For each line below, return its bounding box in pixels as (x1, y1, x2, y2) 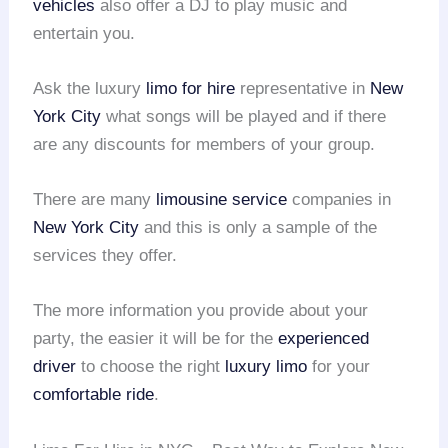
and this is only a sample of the (139, 218, 378, 238)
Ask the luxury (33, 78, 147, 98)
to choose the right (76, 357, 226, 377)
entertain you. (33, 23, 136, 43)
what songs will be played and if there (101, 106, 387, 126)
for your (307, 357, 371, 377)
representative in (235, 78, 371, 98)
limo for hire (146, 78, 236, 98)
